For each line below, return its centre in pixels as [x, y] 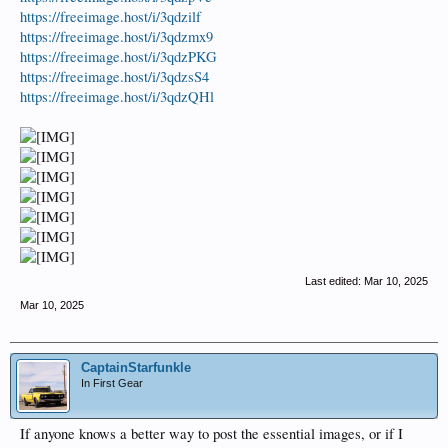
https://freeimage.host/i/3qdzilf [110, 16]
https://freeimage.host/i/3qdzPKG [118, 56]
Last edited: [334, 281]
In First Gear [112, 383]
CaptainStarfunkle [136, 367]
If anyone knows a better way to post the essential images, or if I [211, 433]
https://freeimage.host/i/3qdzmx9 [116, 36]
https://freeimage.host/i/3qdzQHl [117, 96]
